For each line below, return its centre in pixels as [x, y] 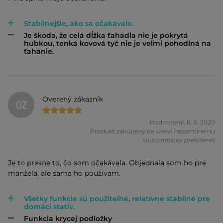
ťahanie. [39, 51]
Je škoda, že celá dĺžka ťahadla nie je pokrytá [106, 35]
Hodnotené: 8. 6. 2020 [182, 122]
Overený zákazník [73, 99]
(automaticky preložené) [178, 140]
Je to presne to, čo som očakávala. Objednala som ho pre [107, 163]
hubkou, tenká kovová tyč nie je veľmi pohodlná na [117, 43]
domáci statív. [49, 207]
